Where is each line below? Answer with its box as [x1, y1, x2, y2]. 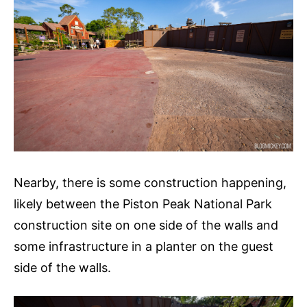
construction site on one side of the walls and [14, 217, 278, 232]
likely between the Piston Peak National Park [14, 196, 272, 211]
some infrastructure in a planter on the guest [14, 238, 273, 254]
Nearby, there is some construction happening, [14, 175, 286, 190]
